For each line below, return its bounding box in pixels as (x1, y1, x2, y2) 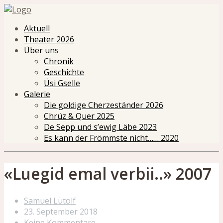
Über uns (24, 45, 59, 56)
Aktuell (24, 23, 50, 34)
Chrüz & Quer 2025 (44, 111, 114, 121)
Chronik (44, 56, 74, 67)
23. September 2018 (24, 206, 98, 217)
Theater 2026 (24, 34, 74, 45)
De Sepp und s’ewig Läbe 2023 (44, 121, 157, 132)
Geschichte (44, 67, 84, 78)
